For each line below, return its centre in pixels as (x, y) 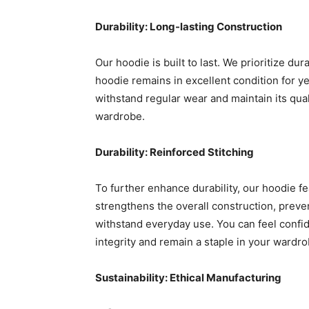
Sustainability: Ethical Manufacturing (188, 278)
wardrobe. (120, 117)
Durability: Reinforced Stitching (175, 152)
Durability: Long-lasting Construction (189, 27)
